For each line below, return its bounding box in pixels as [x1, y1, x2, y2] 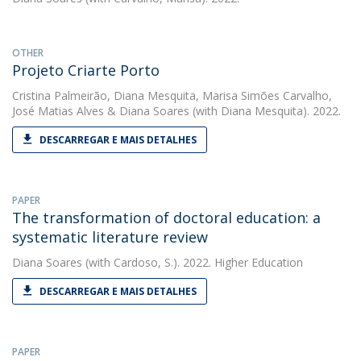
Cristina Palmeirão [12, 88, 107, 103]
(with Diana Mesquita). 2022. [189, 103, 341, 118]
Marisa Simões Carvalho [202, 88, 329, 103]
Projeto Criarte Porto [12, 60, 160, 80]
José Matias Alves [12, 103, 104, 118]
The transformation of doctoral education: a [12, 208, 321, 227]
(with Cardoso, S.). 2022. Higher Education [82, 255, 303, 270]
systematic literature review [12, 227, 208, 247]
